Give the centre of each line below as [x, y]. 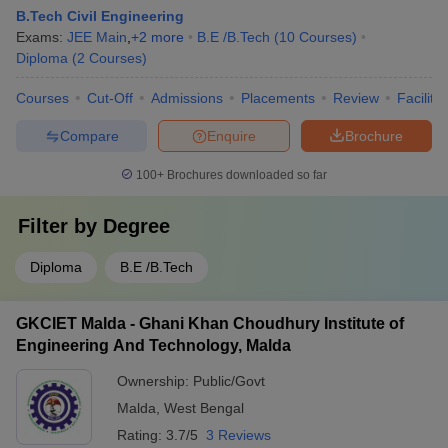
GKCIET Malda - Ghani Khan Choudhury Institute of [210, 323]
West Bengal [204, 408]
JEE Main [97, 37]
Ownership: [155, 381]
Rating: [141, 435]
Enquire [231, 135]
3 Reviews [238, 435]
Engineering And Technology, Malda [153, 345]
